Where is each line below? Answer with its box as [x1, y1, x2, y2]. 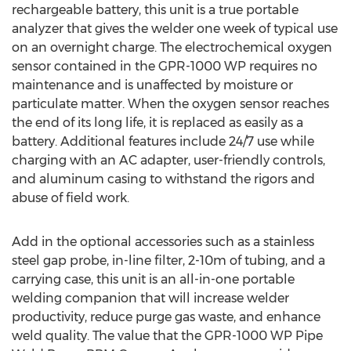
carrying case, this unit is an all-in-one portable [12, 272, 295, 287]
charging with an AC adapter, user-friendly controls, [12, 153, 325, 168]
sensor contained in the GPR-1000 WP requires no [12, 59, 317, 74]
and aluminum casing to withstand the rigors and [12, 172, 315, 186]
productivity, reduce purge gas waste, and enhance [12, 309, 320, 324]
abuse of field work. [12, 190, 129, 205]
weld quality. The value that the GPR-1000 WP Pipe [12, 328, 323, 343]
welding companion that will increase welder [12, 291, 289, 306]
